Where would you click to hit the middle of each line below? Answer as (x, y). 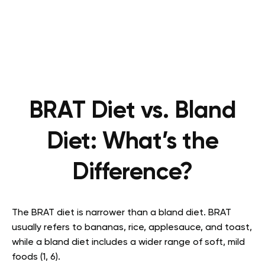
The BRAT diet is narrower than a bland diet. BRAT (122, 213)
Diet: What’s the (132, 142)
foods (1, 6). (36, 257)
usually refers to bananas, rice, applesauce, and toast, (132, 228)
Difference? (132, 173)
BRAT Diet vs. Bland (132, 111)
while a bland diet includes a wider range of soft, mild (128, 243)
